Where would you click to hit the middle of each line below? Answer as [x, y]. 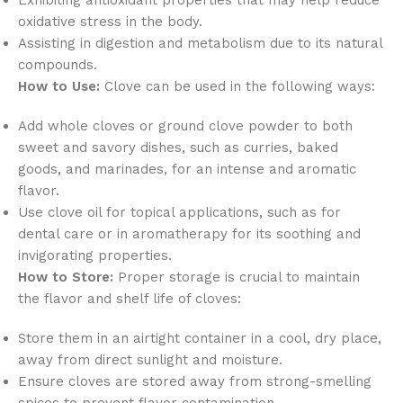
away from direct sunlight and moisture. [150, 359]
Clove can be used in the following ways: [237, 86]
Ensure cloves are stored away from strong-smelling [195, 381]
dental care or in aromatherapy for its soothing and [189, 233]
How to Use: [59, 86]
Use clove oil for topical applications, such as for [179, 212]
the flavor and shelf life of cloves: [130, 298]
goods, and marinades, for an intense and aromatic [187, 169]
